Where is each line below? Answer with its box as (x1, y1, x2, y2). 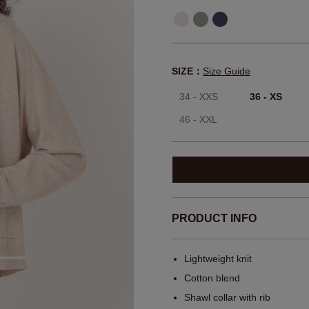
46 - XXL (179, 114, 217, 126)
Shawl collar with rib (184, 292, 270, 303)
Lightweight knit (184, 253, 252, 265)
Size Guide (203, 66, 250, 77)
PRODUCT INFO (172, 212, 257, 225)
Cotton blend (184, 272, 240, 284)
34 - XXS (179, 91, 218, 103)
